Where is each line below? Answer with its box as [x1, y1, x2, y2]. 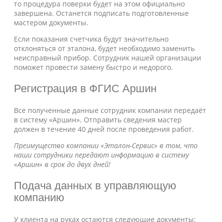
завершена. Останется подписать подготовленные [14, 8, 189, 18]
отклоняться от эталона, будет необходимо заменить [14, 44, 195, 53]
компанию [14, 191, 64, 204]
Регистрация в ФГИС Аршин [14, 82, 157, 95]
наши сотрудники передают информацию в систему [14, 150, 189, 160]
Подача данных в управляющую [14, 179, 176, 192]
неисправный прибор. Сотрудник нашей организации [14, 53, 201, 62]
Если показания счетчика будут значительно [14, 34, 168, 44]
